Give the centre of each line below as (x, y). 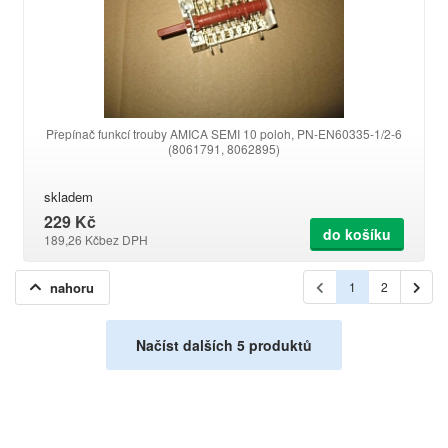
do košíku (357, 234)
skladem (68, 196)
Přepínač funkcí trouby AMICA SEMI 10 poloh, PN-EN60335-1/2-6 (224, 133)
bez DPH (123, 239)
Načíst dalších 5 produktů (224, 345)
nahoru (72, 287)
